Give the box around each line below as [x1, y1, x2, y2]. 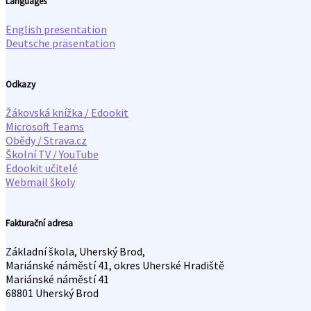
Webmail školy [6, 175, 75, 190]
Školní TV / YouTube [6, 147, 99, 162]
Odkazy [6, 78, 35, 90]
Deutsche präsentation [6, 35, 115, 50]
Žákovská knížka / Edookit [6, 106, 128, 120]
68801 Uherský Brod [6, 286, 99, 301]
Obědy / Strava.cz [6, 133, 87, 148]
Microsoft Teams [6, 119, 84, 134]
